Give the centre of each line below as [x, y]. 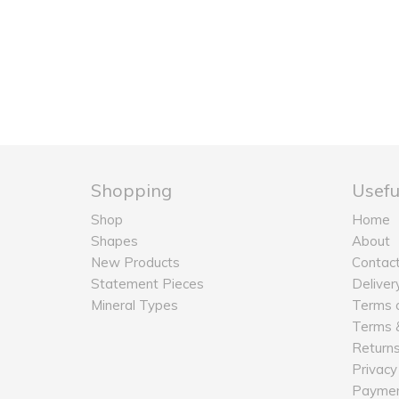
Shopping [131, 190]
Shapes [114, 241]
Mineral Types [134, 305]
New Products [135, 262]
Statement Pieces [147, 284]
